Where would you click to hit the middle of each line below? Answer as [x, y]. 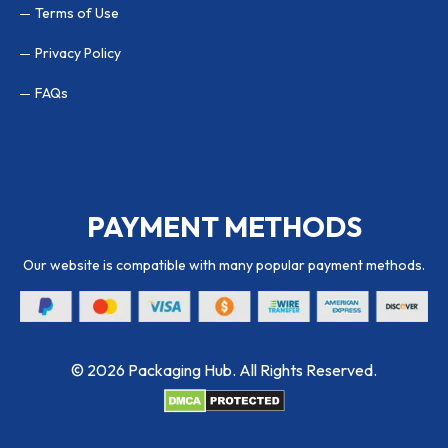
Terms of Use [77, 12]
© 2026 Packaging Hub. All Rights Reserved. [224, 369]
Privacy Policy [78, 52]
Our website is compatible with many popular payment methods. [224, 264]
